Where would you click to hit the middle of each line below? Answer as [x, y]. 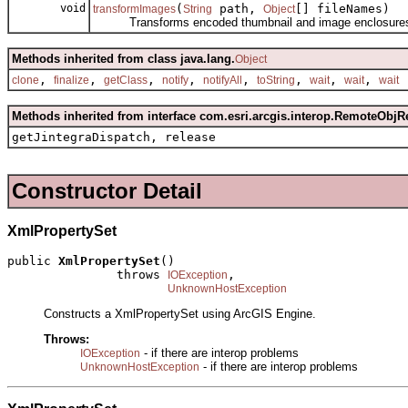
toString [276, 81]
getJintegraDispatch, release [114, 138]
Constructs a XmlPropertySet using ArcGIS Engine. [180, 313]
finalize [71, 81]
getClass [126, 81]
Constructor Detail [107, 191]
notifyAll [223, 81]
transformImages [134, 10]
